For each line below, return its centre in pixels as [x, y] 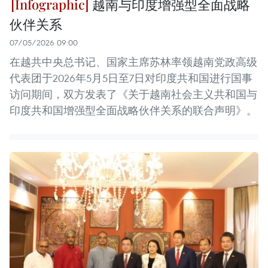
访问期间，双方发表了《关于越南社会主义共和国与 [133, 94]
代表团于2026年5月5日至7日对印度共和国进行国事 [131, 78]
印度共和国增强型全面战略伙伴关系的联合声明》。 [133, 110]
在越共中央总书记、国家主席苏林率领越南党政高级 [133, 62]
